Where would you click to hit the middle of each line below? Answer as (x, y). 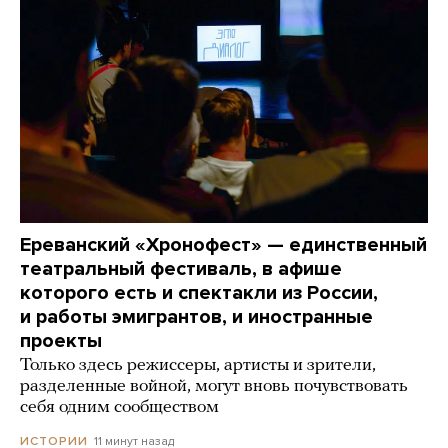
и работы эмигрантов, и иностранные (196, 317)
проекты (61, 341)
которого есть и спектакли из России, (199, 293)
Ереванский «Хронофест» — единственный (223, 245)
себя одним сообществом (119, 408)
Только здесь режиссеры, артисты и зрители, (198, 366)
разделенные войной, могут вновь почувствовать (214, 387)
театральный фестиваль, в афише (181, 269)
